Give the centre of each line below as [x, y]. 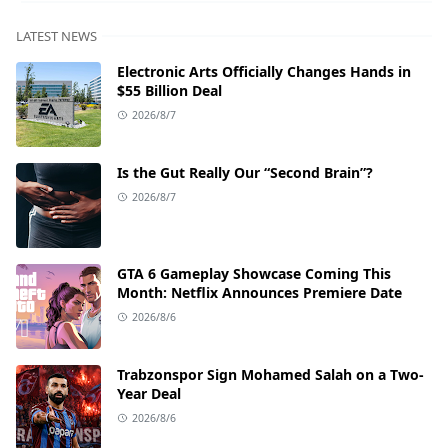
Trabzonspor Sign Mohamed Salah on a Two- [270, 374]
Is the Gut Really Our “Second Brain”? [245, 172]
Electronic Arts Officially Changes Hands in [264, 71]
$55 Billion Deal [169, 90]
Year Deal [149, 393]
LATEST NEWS [56, 35]
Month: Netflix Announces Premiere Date [259, 292]
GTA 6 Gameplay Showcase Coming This [254, 273]
